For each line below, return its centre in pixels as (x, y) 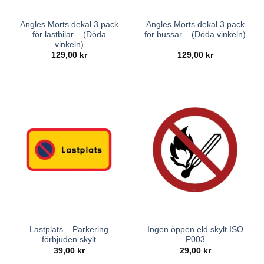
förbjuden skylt (69, 240)
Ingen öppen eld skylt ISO (195, 230)
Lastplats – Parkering (69, 230)
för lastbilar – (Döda (69, 34)
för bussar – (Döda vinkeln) (195, 34)
